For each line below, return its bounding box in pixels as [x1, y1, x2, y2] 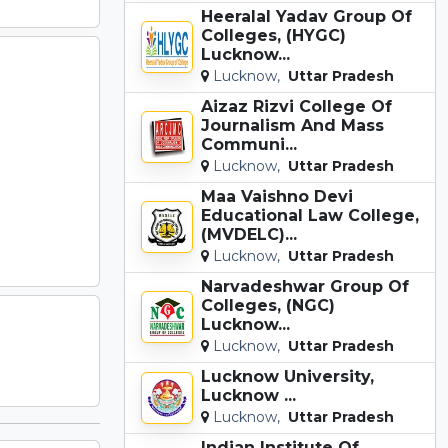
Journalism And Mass [201, 115, 384, 135]
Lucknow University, [201, 366, 374, 386]
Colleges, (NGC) [201, 295, 335, 315]
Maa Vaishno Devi [201, 186, 353, 206]
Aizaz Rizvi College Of [201, 96, 392, 116]
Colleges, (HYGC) [201, 25, 346, 45]
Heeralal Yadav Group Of [201, 6, 412, 26]
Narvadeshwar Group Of [201, 276, 409, 296]
